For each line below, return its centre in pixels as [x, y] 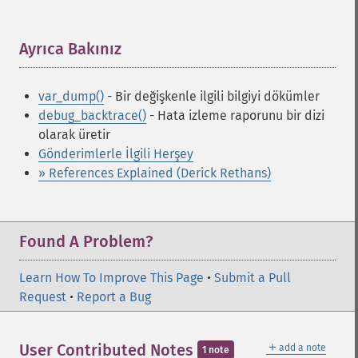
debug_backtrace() [92, 115]
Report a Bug [114, 297]
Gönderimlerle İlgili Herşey [116, 154]
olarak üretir [74, 135]
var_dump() [71, 96]
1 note [216, 350]
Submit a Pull [253, 278]
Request [43, 297]
